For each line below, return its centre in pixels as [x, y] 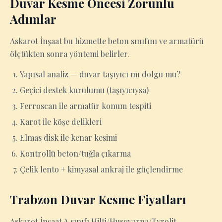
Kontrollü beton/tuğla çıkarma [75, 153]
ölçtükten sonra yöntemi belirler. [70, 54]
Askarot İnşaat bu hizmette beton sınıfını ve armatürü [107, 41]
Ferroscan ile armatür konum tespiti [85, 106]
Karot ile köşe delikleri [61, 122]
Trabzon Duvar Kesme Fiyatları [98, 199]
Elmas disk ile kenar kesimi [68, 138]
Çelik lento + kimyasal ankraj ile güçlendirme [101, 169]
